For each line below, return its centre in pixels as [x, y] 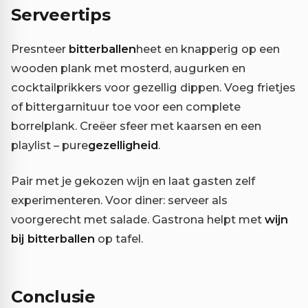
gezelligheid [123, 145]
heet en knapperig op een [208, 48]
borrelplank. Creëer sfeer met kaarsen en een [136, 125]
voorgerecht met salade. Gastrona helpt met [138, 219]
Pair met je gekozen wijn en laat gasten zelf [133, 180]
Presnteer [40, 48]
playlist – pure [49, 145]
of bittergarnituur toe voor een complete [126, 106]
